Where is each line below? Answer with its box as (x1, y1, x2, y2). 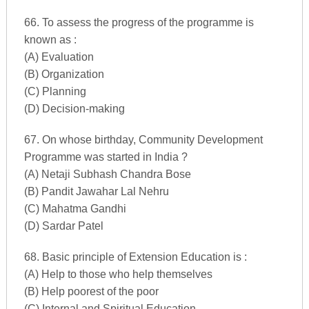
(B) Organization (23, 68, 104, 80)
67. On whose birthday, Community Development (23, 133, 263, 146)
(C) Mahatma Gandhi (23, 202, 126, 215)
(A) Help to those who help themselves (23, 268, 212, 280)
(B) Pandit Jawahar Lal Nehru (23, 185, 169, 197)
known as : (23, 33, 77, 46)
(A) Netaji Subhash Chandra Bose (23, 168, 191, 180)
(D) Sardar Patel (23, 219, 103, 232)
